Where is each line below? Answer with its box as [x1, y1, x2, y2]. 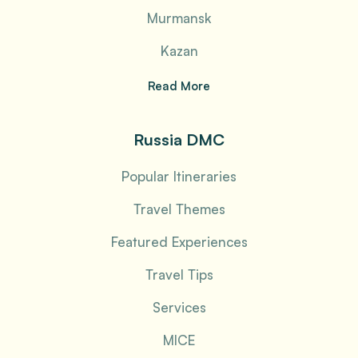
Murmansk [147, 9, 211, 26]
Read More [148, 78, 210, 93]
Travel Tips [145, 265, 213, 283]
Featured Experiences [110, 233, 248, 250]
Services [152, 298, 206, 316]
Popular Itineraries [121, 167, 237, 185]
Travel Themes [133, 200, 225, 217]
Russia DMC [133, 129, 225, 149]
